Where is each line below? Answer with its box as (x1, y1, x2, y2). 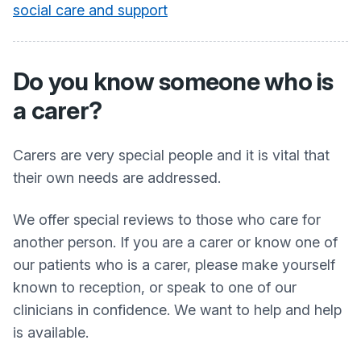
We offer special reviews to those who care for (13, 211, 321, 228)
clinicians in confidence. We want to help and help (13, 301, 342, 318)
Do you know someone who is (13, 67, 334, 96)
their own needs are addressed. (13, 169, 221, 186)
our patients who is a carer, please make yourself (13, 256, 335, 273)
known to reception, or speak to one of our (13, 279, 297, 296)
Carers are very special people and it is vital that (13, 147, 330, 164)
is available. (13, 324, 89, 341)
